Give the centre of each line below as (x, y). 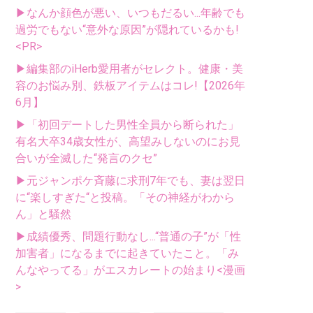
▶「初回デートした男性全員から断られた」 (127, 125)
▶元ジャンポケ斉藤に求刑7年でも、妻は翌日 (130, 181)
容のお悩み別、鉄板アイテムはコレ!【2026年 (130, 86)
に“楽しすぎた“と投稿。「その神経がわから (125, 198)
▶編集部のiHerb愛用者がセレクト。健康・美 (129, 69)
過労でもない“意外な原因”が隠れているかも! (127, 30)
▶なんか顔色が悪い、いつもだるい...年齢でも (130, 13)
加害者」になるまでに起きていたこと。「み (127, 254)
